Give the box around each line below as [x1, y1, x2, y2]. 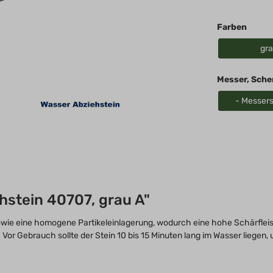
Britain [91, 32, 119, 44]
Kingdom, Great [91, 19, 157, 31]
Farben [217, 21, 247, 32]
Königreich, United [91, 6, 169, 18]
